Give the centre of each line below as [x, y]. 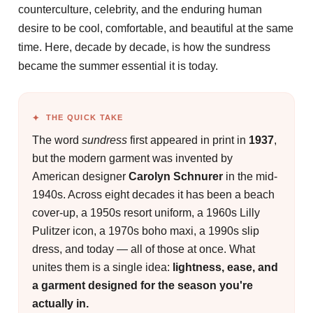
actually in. [61, 303]
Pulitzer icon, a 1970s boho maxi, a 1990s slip [146, 230]
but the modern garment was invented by [133, 158]
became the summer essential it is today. [118, 66]
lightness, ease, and [226, 267]
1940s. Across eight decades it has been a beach [154, 194]
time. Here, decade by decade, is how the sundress [144, 47]
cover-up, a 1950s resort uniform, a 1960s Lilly [146, 212]
